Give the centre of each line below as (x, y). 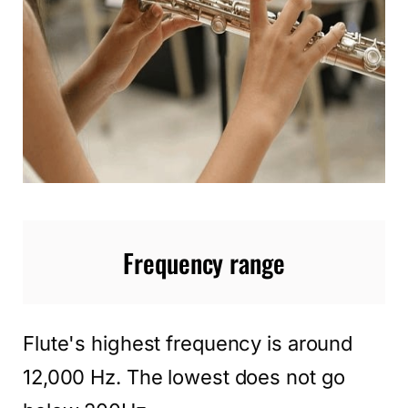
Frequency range (204, 263)
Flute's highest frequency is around (188, 344)
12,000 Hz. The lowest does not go (184, 377)
